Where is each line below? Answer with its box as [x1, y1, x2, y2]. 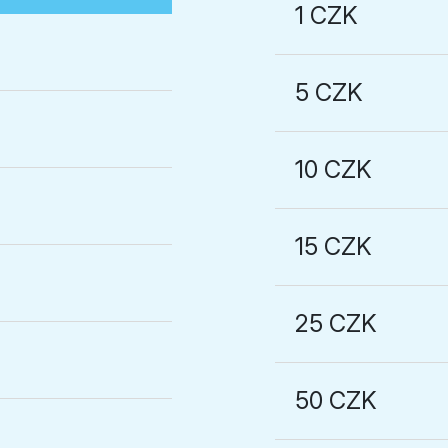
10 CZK [295, 155, 373, 184]
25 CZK [295, 309, 378, 338]
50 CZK [295, 386, 378, 415]
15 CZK [295, 232, 373, 261]
